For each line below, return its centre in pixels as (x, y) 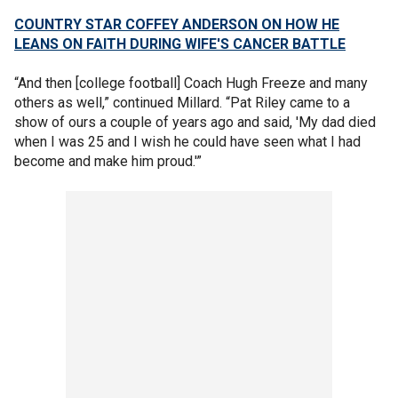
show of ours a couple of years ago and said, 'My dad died (195, 122)
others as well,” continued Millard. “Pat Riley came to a (182, 103)
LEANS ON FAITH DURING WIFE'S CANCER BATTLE (180, 44)
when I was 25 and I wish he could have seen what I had (187, 142)
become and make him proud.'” (108, 161)
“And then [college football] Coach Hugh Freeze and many (191, 83)
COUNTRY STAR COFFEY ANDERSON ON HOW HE (177, 24)
